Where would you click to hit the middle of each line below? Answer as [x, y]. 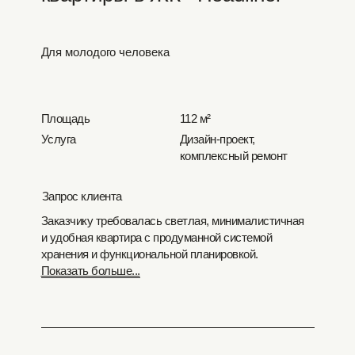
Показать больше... [90, 271]
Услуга [58, 139]
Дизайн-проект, [217, 139]
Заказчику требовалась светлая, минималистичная [172, 221]
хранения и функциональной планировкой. [149, 254]
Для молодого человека [105, 52]
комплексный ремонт [233, 156]
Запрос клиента [82, 196]
